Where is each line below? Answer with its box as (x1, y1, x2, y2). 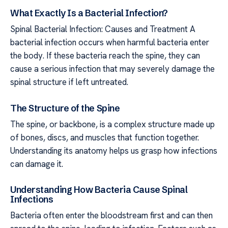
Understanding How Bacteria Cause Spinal (10, 184, 188, 196)
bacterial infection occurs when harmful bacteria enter (10, 37, 209, 48)
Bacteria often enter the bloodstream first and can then (10, 210, 213, 221)
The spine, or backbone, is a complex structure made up (10, 118, 215, 130)
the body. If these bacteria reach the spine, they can (10, 50, 200, 62)
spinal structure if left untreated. (10, 76, 128, 88)
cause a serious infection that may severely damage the (10, 63, 215, 75)
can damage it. (10, 158, 63, 169)
